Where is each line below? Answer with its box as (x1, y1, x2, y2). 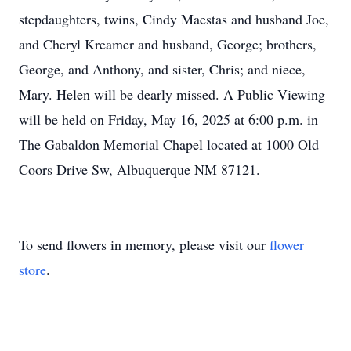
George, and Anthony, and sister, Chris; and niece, (19, 60, 306, 78)
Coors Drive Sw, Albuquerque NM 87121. (19, 160, 260, 179)
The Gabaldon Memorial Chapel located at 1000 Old (19, 135, 319, 154)
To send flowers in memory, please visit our (19, 235, 270, 254)
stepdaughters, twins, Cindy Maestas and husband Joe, (19, 9, 329, 28)
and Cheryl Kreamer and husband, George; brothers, (19, 34, 317, 53)
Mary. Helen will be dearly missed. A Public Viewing (19, 85, 325, 103)
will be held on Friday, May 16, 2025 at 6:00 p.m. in (19, 110, 318, 128)
